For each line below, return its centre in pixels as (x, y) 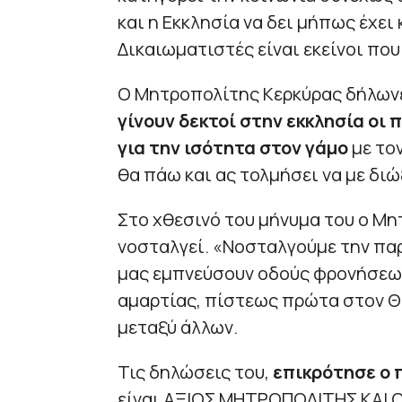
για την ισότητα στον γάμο (232, 147)
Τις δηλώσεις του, (195, 371)
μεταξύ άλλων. (177, 327)
